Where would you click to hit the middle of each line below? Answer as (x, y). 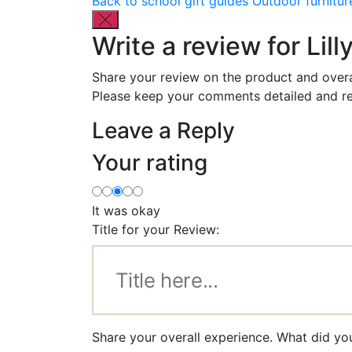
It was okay (126, 210)
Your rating (150, 162)
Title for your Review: (156, 229)
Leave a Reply (163, 130)
